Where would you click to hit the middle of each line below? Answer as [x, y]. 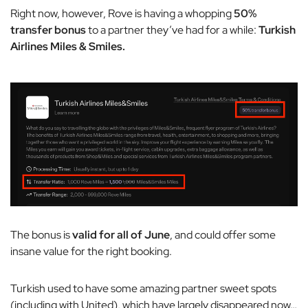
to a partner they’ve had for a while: [172, 30]
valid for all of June [121, 234]
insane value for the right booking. [91, 251]
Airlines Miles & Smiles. [68, 46]
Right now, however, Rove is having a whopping [122, 13]
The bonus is [41, 234]
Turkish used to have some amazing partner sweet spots [143, 288]
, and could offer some [223, 234]
